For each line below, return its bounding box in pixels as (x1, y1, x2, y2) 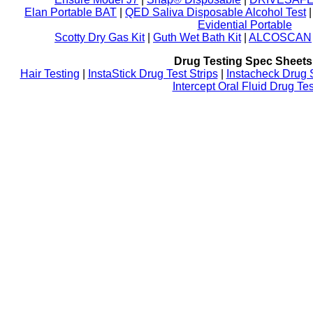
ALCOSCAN (249, 31, 312, 43)
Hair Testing (20, 68, 80, 80)
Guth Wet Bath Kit (153, 31, 241, 43)
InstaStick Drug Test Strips (87, 68, 218, 80)
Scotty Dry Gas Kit (54, 31, 145, 43)
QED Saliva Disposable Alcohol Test (125, 6, 306, 18)
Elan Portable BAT (24, 6, 117, 18)
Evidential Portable (197, 19, 292, 31)
